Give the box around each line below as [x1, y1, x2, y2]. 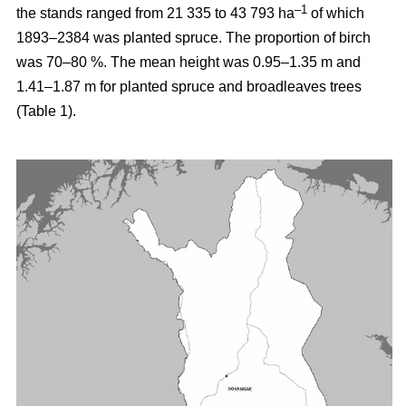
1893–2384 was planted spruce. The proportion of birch [16, 29, 371, 45]
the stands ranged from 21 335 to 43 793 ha [16, 5, 295, 21]
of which [307, 5, 364, 21]
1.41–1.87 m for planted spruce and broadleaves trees [16, 78, 362, 94]
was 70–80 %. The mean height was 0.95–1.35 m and [16, 53, 361, 70]
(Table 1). [16, 102, 76, 119]
